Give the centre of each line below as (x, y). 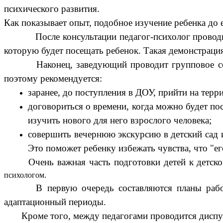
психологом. (25, 175)
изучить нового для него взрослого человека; (120, 120)
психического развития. (52, 9)
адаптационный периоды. (55, 202)
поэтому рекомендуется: (53, 79)
